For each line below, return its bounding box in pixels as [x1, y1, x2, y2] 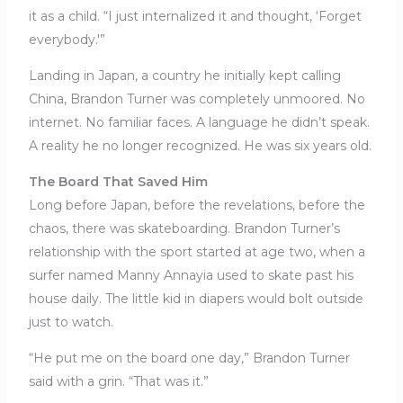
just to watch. [28, 313, 113, 330]
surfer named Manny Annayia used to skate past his [28, 266, 354, 283]
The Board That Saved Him [28, 173, 208, 190]
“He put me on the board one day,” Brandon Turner [28, 349, 350, 366]
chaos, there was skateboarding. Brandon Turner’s [28, 219, 340, 237]
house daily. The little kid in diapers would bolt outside [28, 290, 363, 307]
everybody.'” [28, 31, 105, 48]
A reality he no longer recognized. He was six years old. [28, 137, 372, 154]
